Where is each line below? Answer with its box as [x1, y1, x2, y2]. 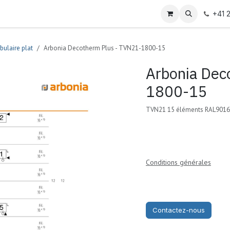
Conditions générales [146, 158, 211, 167]
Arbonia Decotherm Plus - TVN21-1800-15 [44, 44, 165, 52]
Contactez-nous [152, 206, 205, 214]
